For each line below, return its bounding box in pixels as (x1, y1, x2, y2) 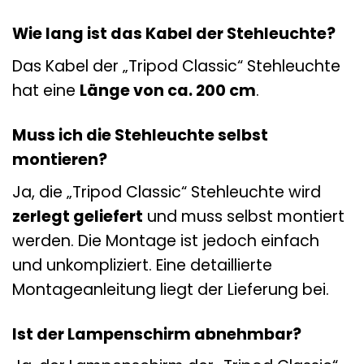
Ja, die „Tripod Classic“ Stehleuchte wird (12, 180, 321, 203)
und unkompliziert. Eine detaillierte (12, 253, 272, 276)
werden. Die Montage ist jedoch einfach (12, 229, 319, 252)
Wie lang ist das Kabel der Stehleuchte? (12, 23, 336, 45)
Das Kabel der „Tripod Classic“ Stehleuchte (12, 55, 340, 78)
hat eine (12, 80, 80, 102)
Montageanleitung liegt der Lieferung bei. (12, 278, 329, 301)
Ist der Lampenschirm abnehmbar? (12, 323, 301, 345)
